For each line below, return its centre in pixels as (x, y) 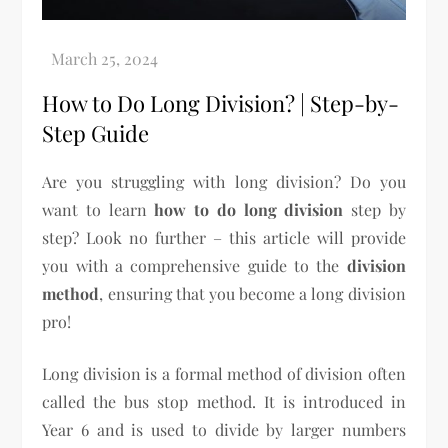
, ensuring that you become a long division (252, 294)
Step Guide (96, 133)
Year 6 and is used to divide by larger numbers (224, 430)
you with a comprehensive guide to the (194, 266)
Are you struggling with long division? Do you (224, 182)
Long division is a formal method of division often (224, 374)
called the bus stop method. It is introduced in (224, 402)
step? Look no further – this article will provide (224, 238)
